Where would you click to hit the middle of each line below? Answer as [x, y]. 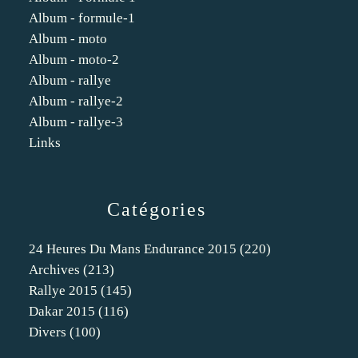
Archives [54, 270]
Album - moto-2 [74, 60]
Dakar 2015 [62, 311]
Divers [48, 332]
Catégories [157, 209]
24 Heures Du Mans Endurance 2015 [133, 249]
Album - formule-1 [82, 18]
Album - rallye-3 [76, 122]
